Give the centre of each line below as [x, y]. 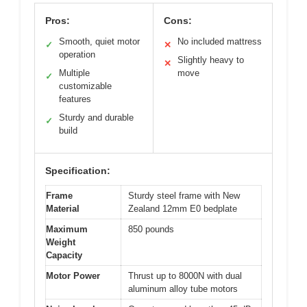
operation [77, 55]
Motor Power [73, 276]
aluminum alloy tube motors [183, 289]
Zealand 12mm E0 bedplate [183, 209]
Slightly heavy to [211, 60]
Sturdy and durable [96, 118]
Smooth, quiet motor [99, 42]
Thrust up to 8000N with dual [185, 276]
